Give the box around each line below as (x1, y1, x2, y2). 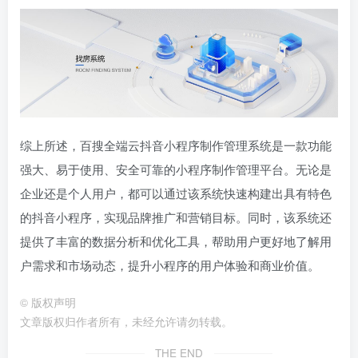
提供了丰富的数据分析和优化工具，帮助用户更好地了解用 (20, 233, 332, 250)
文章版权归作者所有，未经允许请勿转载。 (20, 314, 233, 330)
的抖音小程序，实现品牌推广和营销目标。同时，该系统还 (20, 209, 332, 226)
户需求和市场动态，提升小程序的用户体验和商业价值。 (20, 257, 320, 274)
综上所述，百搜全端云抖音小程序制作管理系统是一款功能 (20, 137, 332, 154)
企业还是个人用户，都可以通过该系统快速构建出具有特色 (20, 185, 332, 202)
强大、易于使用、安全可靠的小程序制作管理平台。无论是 (20, 161, 332, 178)
